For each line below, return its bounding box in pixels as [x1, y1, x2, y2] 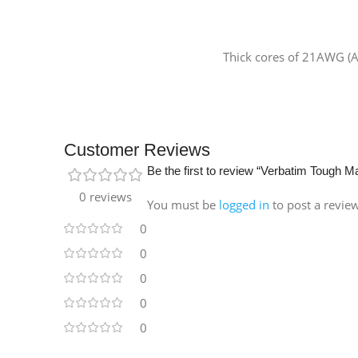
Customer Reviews [64, 139, 210, 160]
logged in [219, 196, 269, 213]
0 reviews [79, 188, 132, 205]
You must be [147, 196, 219, 213]
